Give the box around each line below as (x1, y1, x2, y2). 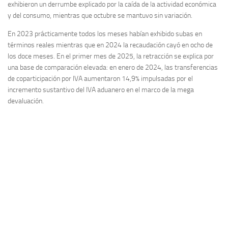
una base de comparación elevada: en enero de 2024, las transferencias (8, 63, 218, 72)
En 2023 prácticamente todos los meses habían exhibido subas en (8, 29, 202, 38)
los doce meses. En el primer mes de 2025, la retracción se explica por (8, 51, 214, 61)
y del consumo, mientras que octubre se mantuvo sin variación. (8, 11, 192, 20)
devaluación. (8, 96, 44, 105)
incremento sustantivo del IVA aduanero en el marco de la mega (8, 85, 194, 94)
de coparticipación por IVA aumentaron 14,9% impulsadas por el (8, 74, 193, 83)
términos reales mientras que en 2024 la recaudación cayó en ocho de (8, 40, 213, 49)
